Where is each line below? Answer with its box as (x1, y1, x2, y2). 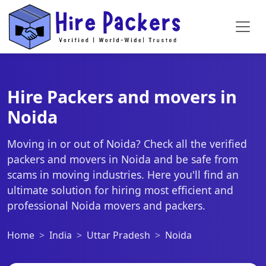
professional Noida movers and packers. (7, 198, 205, 213)
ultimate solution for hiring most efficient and (7, 183, 233, 197)
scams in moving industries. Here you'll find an (7, 167, 239, 182)
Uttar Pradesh (87, 229, 150, 242)
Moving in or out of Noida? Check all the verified (7, 137, 247, 151)
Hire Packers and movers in (7, 85, 237, 108)
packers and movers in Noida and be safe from (7, 152, 238, 166)
